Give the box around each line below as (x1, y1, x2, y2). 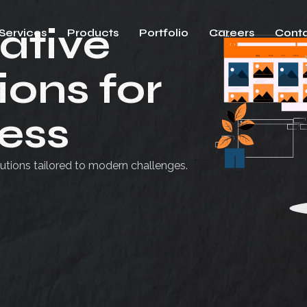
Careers (209, 26, 255, 39)
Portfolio (139, 26, 189, 39)
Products (67, 26, 119, 39)
